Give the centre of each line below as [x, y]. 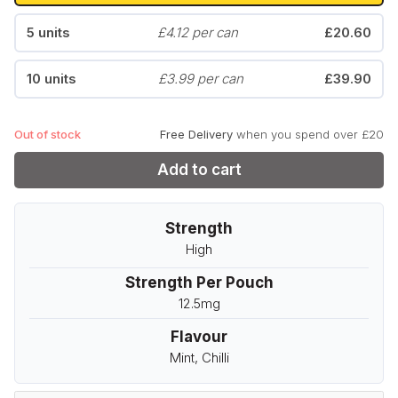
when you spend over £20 [308, 135]
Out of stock [48, 135]
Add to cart [199, 170]
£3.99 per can [200, 79]
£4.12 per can [197, 33]
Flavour [199, 337]
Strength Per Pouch [199, 283]
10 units [52, 79]
